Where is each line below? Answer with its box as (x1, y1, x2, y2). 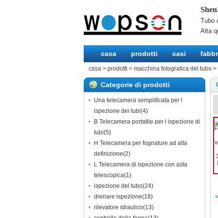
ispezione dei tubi (94, 108, 141, 114)
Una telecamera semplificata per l (94, 97, 182, 104)
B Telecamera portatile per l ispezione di (94, 118, 200, 125)
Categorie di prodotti (101, 81, 170, 89)
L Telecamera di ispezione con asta (94, 161, 187, 168)
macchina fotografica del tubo (134, 65, 212, 72)
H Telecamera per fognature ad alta (94, 140, 187, 146)
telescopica (94, 172, 124, 179)
